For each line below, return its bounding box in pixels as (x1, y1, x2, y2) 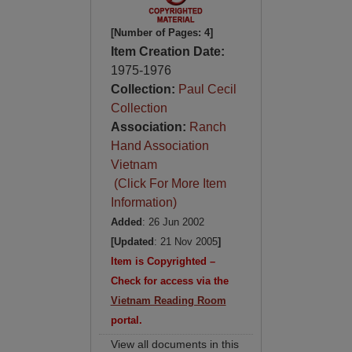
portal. (110, 314, 142, 326)
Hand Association (110, 139, 209, 152)
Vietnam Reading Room (110, 295, 226, 306)
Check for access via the (110, 275, 229, 287)
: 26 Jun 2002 (141, 216, 204, 228)
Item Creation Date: (110, 45, 225, 58)
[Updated (110, 236, 154, 247)
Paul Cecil (178, 82, 236, 96)
